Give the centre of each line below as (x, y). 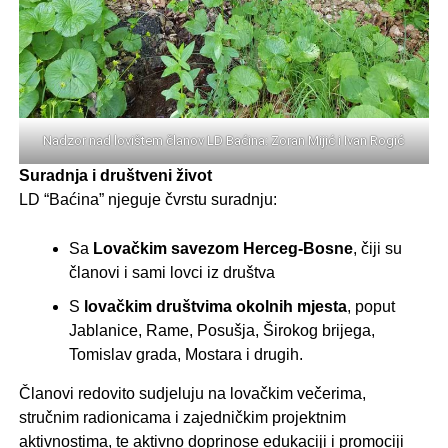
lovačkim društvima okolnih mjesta (215, 306)
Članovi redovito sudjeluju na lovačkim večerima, (192, 393)
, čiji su (377, 248)
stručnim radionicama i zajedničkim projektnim (182, 417)
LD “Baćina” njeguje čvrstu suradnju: (147, 199)
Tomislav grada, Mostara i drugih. (185, 354)
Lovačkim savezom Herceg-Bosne (222, 248)
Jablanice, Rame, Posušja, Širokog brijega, (221, 330)
